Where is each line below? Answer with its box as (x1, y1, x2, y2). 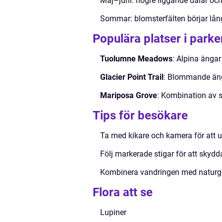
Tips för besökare (93, 109, 188, 122)
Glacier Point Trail (100, 72, 164, 82)
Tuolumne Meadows (100, 54, 172, 63)
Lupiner (100, 208, 126, 217)
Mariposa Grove (100, 91, 157, 100)
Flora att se (93, 185, 153, 199)
